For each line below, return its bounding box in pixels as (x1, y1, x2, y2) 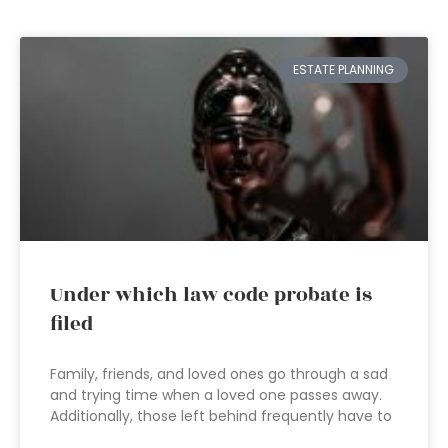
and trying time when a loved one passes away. (50, 385, 382, 405)
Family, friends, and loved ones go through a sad (50, 364, 388, 384)
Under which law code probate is (50, 280, 372, 310)
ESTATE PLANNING (292, 61, 394, 79)
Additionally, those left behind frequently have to (50, 406, 392, 426)
